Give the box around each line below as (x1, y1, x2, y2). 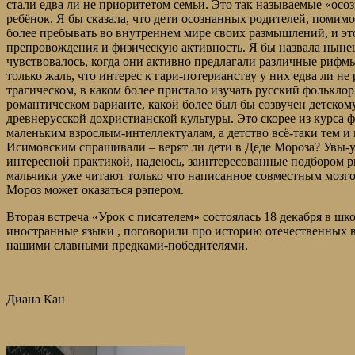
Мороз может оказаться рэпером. (6, 183, 184, 197)
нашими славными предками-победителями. (6, 239, 248, 253)
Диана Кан (6, 292, 65, 307)
